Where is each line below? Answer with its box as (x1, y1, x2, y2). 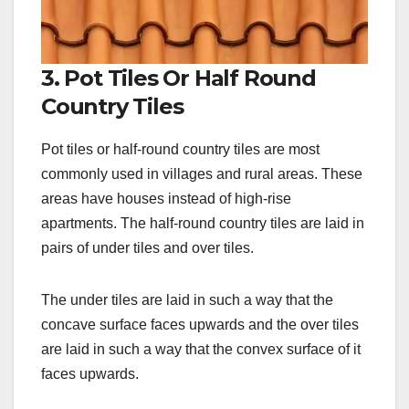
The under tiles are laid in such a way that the (41, 291, 333, 308)
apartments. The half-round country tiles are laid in (41, 215, 364, 231)
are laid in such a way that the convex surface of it (41, 341, 361, 357)
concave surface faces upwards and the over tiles (41, 316, 359, 332)
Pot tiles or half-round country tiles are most (41, 141, 320, 157)
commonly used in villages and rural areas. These (41, 165, 362, 182)
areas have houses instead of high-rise (41, 190, 291, 206)
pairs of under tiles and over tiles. (41, 239, 254, 256)
